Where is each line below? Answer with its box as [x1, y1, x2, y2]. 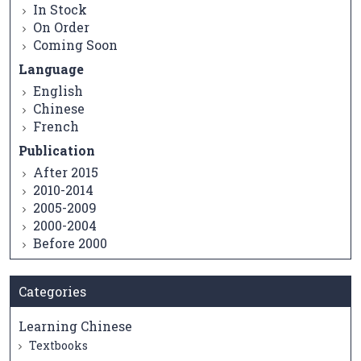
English [33, 82, 83, 100]
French [33, 118, 79, 135]
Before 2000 [33, 234, 107, 252]
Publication [19, 142, 95, 160]
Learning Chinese [19, 317, 132, 335]
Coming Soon [33, 36, 118, 54]
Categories [19, 283, 86, 301]
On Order [33, 19, 89, 36]
